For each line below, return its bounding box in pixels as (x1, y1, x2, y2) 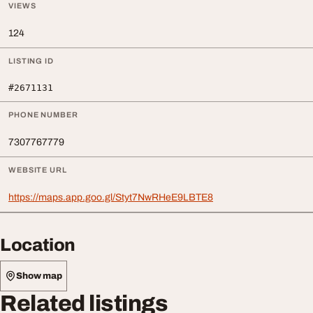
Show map (16, 270, 62, 281)
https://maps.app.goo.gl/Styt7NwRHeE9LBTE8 (8, 192, 213, 203)
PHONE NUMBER (8, 110, 78, 119)
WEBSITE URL (8, 166, 67, 174)
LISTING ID (8, 57, 54, 65)
